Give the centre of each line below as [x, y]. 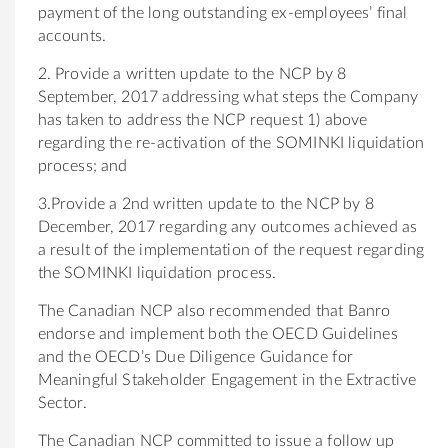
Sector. [62, 402]
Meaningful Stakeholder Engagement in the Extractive [227, 379]
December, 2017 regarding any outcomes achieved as [227, 226]
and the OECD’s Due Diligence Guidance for [195, 356]
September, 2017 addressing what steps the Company [228, 96]
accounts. [72, 35]
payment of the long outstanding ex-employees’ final [222, 12]
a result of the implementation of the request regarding [231, 249]
